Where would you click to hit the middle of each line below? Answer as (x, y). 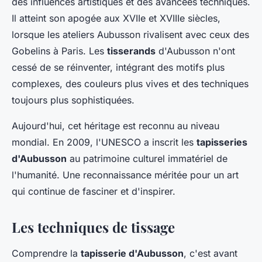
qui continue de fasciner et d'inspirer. (94, 192)
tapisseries (222, 142)
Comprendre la (46, 254)
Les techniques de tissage (93, 227)
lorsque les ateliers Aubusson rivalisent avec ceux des (130, 35)
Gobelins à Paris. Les (59, 51)
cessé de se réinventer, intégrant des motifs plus (118, 68)
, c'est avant (211, 254)
